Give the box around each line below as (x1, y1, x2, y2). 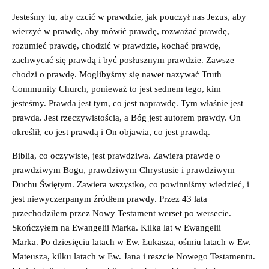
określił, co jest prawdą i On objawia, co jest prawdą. (12, 127, 210, 137)
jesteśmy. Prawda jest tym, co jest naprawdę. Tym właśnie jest (12, 98, 243, 108)
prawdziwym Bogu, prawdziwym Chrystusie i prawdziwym (12, 165, 235, 175)
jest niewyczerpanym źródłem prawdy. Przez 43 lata (12, 193, 207, 204)
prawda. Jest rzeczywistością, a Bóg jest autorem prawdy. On (12, 112, 241, 122)
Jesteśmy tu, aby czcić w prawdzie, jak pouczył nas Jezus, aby (12, 11, 246, 22)
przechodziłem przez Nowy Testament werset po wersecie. (12, 208, 231, 218)
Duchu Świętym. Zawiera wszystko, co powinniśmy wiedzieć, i (12, 179, 249, 189)
